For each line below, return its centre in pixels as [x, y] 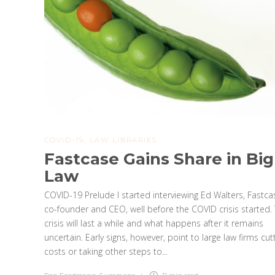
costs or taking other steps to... [106, 251]
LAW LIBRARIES [123, 140]
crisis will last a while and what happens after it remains [154, 223]
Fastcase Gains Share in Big [159, 159]
